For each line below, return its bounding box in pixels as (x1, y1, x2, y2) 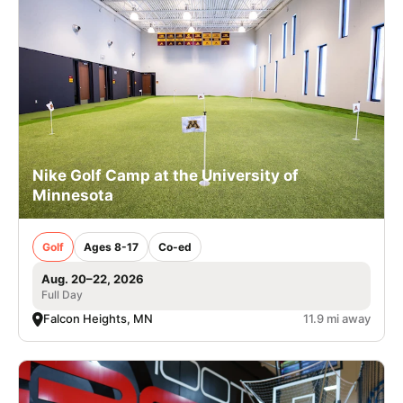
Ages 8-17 (84, 240, 139, 255)
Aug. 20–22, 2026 (41, 272, 144, 287)
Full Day (41, 288, 83, 302)
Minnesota (32, 186, 113, 205)
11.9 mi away (303, 311, 371, 327)
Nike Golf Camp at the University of (32, 166, 299, 185)
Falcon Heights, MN (43, 311, 153, 327)
